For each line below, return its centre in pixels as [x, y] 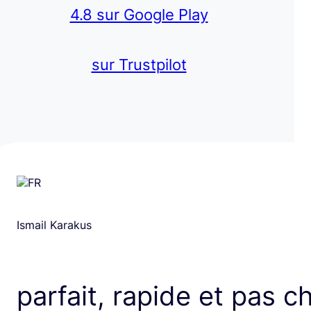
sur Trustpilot [139, 64]
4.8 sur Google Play [139, 14]
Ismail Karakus [54, 225]
